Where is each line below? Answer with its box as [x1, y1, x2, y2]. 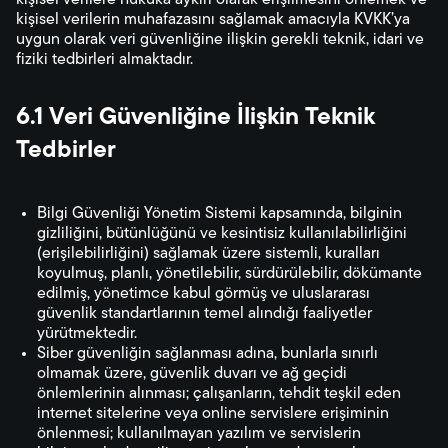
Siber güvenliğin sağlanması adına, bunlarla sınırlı [37, 346, 378, 362]
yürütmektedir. [37, 326, 137, 342]
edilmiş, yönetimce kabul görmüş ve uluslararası [37, 286, 370, 302]
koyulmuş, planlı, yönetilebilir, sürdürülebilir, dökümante [37, 266, 422, 282]
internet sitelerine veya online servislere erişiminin [37, 406, 389, 422]
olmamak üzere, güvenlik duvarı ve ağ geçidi [37, 366, 347, 382]
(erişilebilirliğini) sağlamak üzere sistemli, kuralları [37, 246, 380, 262]
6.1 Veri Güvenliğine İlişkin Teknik [16, 106, 375, 130]
